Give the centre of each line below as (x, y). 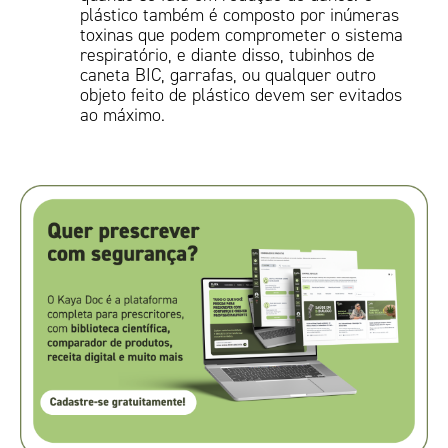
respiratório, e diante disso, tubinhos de (228, 54)
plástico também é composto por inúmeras (240, 14)
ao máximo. (123, 114)
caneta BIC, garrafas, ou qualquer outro (228, 74)
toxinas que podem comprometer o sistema (242, 34)
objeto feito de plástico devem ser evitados (241, 94)
